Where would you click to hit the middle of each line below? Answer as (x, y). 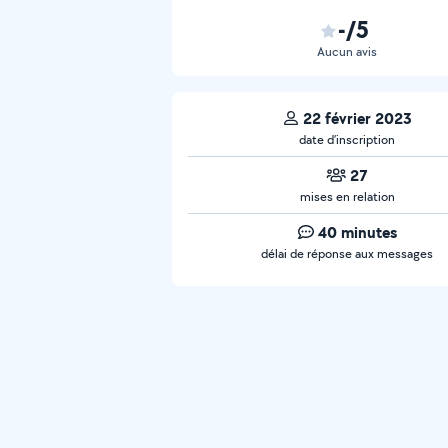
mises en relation (347, 196)
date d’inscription (347, 139)
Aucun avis (347, 51)
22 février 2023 (357, 118)
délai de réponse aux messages (347, 253)
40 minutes (357, 232)
